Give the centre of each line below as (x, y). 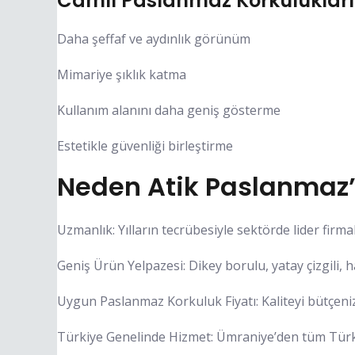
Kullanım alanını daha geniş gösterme (169, 110)
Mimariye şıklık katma (122, 74)
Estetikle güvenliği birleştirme (145, 145)
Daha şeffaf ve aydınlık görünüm (154, 38)
